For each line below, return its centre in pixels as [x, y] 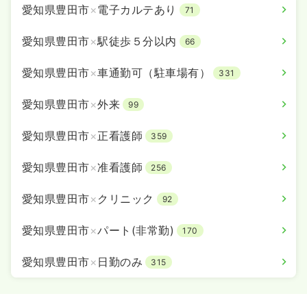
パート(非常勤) [136, 230]
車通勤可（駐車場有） [154, 72]
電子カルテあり [137, 9]
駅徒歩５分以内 [137, 41]
